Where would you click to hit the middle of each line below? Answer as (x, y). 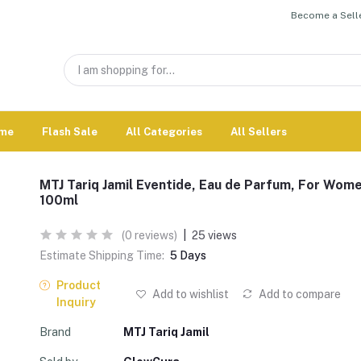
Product (78, 285)
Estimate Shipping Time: (102, 255)
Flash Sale (70, 131)
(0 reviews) (149, 235)
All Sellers (259, 131)
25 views (214, 235)
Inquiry (76, 302)
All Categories (164, 131)
